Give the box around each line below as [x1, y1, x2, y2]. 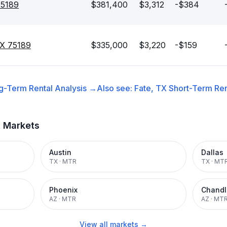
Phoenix [49, 185, 78, 194]
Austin [49, 148, 71, 157]
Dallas [201, 148, 223, 157]
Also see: [96, 83, 134, 93]
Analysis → [52, 83, 97, 93]
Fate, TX [134, 83, 167, 93]
